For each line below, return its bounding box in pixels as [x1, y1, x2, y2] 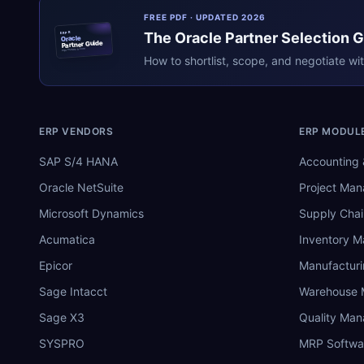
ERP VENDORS [39, 124, 114, 137]
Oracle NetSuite [39, 180, 123, 194]
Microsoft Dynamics [39, 206, 144, 220]
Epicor [39, 258, 72, 272]
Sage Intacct [39, 284, 107, 298]
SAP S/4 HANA [39, 154, 118, 168]
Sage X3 [39, 310, 84, 324]
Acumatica [39, 232, 95, 246]
